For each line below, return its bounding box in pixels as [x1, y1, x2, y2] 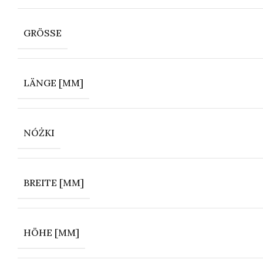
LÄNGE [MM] [23, 77, 83, 89]
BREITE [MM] [23, 177, 84, 188]
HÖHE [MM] [23, 227, 79, 238]
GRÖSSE [23, 27, 56, 39]
